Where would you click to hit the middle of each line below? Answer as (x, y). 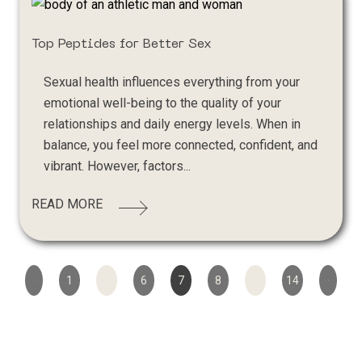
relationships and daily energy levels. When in (173, 124)
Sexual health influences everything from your (172, 82)
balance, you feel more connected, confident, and (181, 145)
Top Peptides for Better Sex (122, 45)
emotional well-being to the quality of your (163, 103)
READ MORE (67, 204)
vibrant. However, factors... (118, 166)
